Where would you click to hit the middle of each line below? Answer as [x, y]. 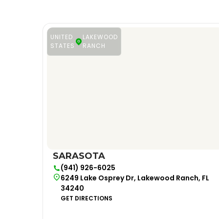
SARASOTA [79, 156]
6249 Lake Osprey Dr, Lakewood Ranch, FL [135, 178]
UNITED [62, 37]
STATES [63, 46]
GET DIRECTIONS [87, 198]
